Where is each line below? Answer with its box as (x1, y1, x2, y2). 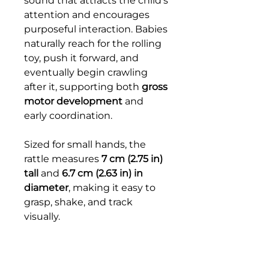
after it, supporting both (24, 80, 142, 92)
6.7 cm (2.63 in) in (62, 167, 143, 179)
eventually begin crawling (24, 66, 148, 78)
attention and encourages (24, 8, 150, 20)
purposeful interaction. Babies (24, 23, 168, 35)
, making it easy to (68, 181, 156, 193)
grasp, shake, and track (24, 196, 133, 208)
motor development (24, 95, 122, 107)
